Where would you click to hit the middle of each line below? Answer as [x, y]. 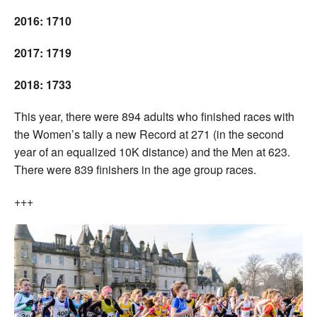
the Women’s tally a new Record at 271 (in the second [149, 134]
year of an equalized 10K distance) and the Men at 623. [152, 151]
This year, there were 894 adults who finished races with [154, 116]
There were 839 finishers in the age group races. [135, 169]
